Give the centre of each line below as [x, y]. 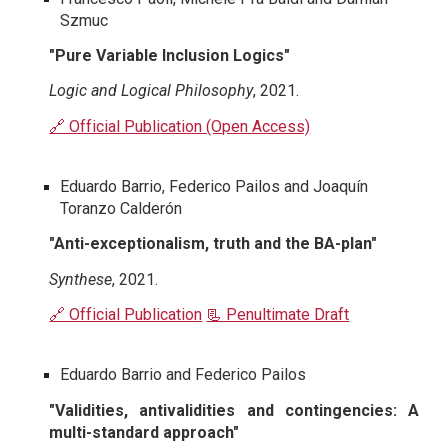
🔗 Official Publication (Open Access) [180, 126]
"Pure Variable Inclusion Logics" [170, 56]
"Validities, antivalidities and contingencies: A [234, 410]
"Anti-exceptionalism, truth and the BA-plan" [213, 244]
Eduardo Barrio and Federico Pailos [183, 375]
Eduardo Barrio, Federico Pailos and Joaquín [214, 187]
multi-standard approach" [144, 432]
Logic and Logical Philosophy [151, 91]
